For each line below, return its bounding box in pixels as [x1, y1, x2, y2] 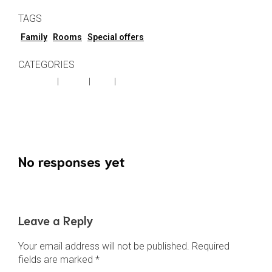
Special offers [87, 32, 144, 42]
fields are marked [18, 253, 95, 265]
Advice [60, 76, 87, 86]
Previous [18, 101, 59, 113]
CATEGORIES [18, 59, 75, 70]
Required [192, 240, 229, 252]
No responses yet [18, 151, 124, 169]
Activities [18, 76, 56, 86]
